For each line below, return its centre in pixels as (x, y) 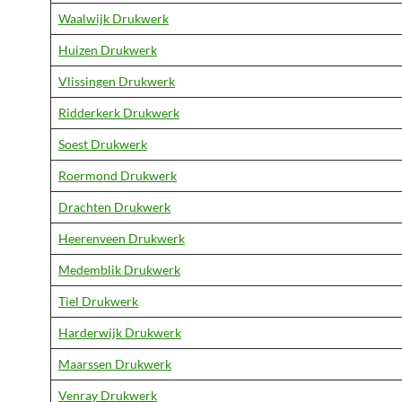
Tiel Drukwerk (98, 301)
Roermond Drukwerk (118, 175)
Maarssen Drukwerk (115, 364)
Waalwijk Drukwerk (114, 18)
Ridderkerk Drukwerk (119, 113)
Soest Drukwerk (103, 144)
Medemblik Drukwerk (119, 270)
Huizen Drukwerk (108, 50)
